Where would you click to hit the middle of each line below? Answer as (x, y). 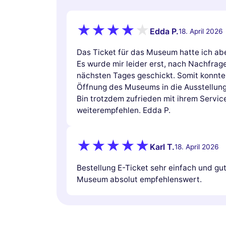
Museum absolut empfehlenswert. (139, 180)
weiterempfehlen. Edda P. (124, 110)
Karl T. (162, 147)
